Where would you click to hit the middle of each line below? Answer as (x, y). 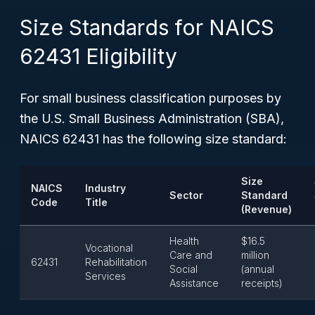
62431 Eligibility (98, 56)
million (255, 255)
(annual (258, 269)
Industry (105, 188)
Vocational (109, 248)
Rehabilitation (116, 262)
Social (184, 269)
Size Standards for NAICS (147, 27)
